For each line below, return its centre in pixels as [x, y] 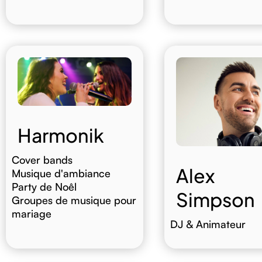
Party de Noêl [44, 186]
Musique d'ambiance [61, 173]
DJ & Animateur [208, 224]
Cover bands [42, 159]
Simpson [215, 199]
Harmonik [61, 135]
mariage [31, 213]
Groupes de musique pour [74, 200]
